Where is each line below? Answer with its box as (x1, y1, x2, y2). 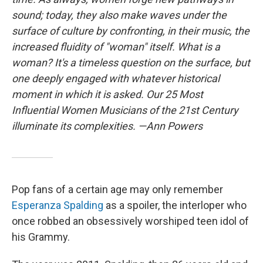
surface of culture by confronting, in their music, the (12, 24, 249, 37)
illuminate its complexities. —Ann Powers (12, 119, 203, 132)
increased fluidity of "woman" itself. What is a (12, 40, 220, 53)
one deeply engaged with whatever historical (12, 72, 220, 85)
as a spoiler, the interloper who (103, 198, 247, 211)
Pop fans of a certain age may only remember (12, 183, 223, 195)
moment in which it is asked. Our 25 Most (12, 87, 203, 100)
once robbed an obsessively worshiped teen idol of (12, 214, 249, 227)
